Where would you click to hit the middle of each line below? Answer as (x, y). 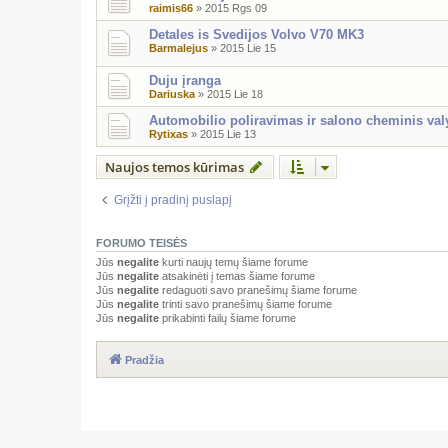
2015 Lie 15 (248, 48)
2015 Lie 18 (235, 93)
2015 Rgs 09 (236, 8)
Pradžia (144, 360)
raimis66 (171, 8)
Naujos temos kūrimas (174, 166)
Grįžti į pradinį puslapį (173, 199)
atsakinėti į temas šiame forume (237, 275)
